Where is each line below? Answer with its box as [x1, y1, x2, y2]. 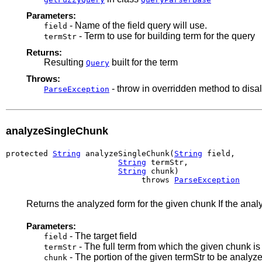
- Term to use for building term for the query [77, 30, 255, 41]
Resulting [44, 57, 86, 67]
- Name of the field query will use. [67, 20, 207, 30]
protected [6, 149, 53, 158]
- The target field [67, 230, 137, 241]
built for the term [109, 57, 178, 67]
